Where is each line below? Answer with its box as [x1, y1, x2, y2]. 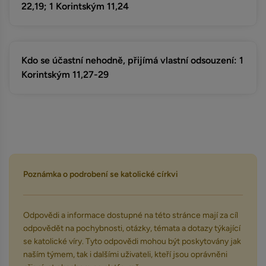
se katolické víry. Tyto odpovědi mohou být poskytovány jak [23, 236, 241, 246]
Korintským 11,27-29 [21, 69, 109, 80]
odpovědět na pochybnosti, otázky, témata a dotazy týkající [23, 223, 240, 233]
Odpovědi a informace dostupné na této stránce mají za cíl [23, 210, 238, 220]
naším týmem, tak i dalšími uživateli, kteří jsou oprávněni [23, 249, 227, 259]
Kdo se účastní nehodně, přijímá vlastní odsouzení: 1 [21, 55, 243, 66]
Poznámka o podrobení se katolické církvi [23, 169, 178, 179]
